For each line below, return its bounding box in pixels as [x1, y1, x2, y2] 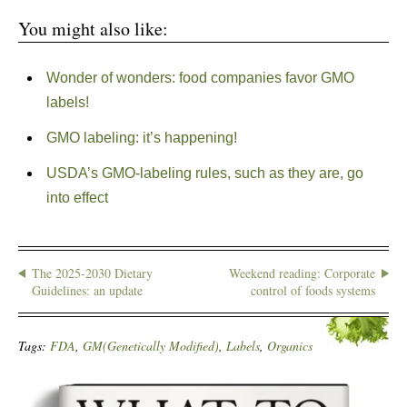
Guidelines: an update [32, 282, 143, 299]
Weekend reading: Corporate [229, 264, 375, 282]
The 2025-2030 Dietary [32, 264, 153, 282]
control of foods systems [251, 282, 375, 299]
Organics [267, 337, 313, 354]
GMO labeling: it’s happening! [45, 130, 237, 145]
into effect [45, 190, 108, 205]
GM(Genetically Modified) [83, 337, 219, 354]
